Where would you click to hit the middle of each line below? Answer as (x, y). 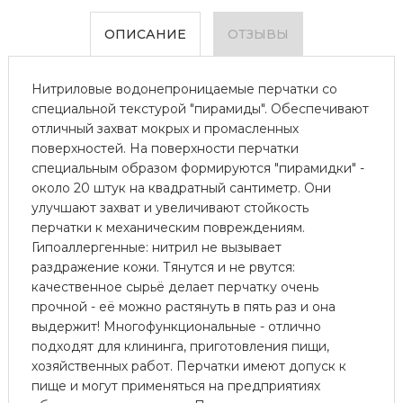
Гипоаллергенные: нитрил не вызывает (156, 247)
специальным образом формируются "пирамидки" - (197, 168)
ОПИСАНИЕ (146, 34)
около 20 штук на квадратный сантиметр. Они (181, 188)
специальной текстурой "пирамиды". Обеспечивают (200, 108)
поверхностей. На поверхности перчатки (165, 148)
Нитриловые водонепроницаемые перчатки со (184, 89)
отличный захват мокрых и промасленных (165, 128)
